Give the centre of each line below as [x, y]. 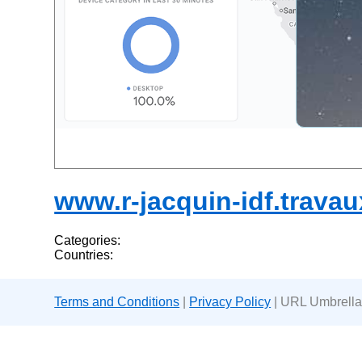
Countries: [84, 255]
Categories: [88, 241]
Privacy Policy [230, 302]
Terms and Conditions [117, 302]
